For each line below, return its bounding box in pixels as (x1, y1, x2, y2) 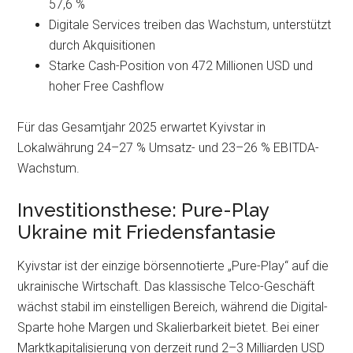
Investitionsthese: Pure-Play (17, 199, 269, 221)
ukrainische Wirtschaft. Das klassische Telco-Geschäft (17, 279, 315, 294)
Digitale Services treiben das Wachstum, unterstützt (49, 17, 332, 32)
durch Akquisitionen (49, 38, 156, 53)
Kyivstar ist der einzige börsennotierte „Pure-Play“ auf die (17, 258, 329, 273)
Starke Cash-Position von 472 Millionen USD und (49, 58, 314, 73)
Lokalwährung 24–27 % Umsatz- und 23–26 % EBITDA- (17, 140, 320, 155)
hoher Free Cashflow (49, 79, 165, 94)
